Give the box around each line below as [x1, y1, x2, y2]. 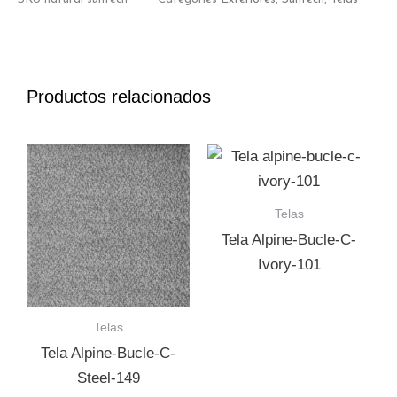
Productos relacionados [27, 86, 211, 106]
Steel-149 [76, 370, 140, 387]
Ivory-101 [257, 256, 321, 274]
